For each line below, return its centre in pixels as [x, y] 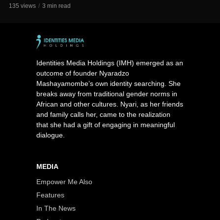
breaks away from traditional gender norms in [107, 94]
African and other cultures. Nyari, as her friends [110, 104]
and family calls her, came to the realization [103, 114]
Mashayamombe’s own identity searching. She [109, 83]
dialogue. [51, 135]
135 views [22, 6]
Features [50, 195]
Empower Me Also [64, 181]
